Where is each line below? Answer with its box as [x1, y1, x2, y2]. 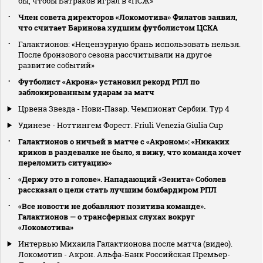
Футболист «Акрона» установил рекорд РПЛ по [18, 76, 200, 87]
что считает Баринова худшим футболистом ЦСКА [18, 22, 218, 33]
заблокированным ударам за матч [18, 87, 154, 98]
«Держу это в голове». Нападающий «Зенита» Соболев [18, 174, 226, 185]
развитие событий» [18, 60, 95, 71]
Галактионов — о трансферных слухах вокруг [18, 211, 195, 222]
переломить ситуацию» [18, 157, 112, 168]
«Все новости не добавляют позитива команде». [18, 201, 205, 212]
